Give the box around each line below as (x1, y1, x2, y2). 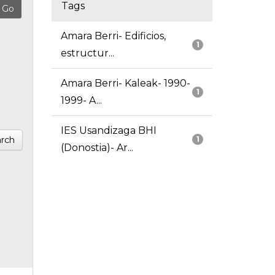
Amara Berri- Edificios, (60, 30, 166, 42)
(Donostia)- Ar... (60, 142, 133, 154)
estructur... (60, 47, 114, 60)
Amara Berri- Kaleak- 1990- (60, 77, 190, 90)
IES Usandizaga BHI (60, 125, 157, 137)
